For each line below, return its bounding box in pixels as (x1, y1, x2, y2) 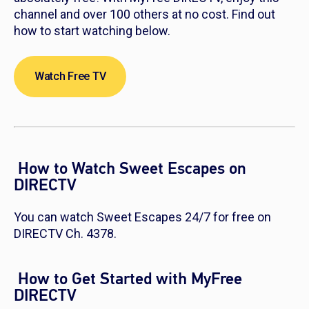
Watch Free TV (34, 70, 106, 83)
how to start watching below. (14, 23, 170, 39)
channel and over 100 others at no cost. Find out (14, 7, 275, 22)
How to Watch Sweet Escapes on (14, 158, 246, 180)
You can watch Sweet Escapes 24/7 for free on (14, 210, 271, 225)
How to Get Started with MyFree (14, 268, 242, 290)
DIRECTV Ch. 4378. (14, 226, 119, 241)
